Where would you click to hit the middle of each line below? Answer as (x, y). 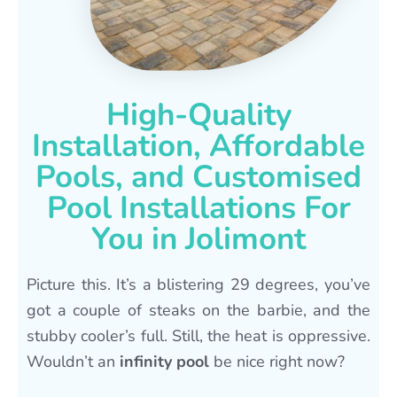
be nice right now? (277, 361)
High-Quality (198, 114)
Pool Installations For (198, 207)
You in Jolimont (198, 238)
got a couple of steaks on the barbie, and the (198, 310)
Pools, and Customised (198, 176)
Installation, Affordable (198, 145)
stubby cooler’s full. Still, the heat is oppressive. (198, 335)
